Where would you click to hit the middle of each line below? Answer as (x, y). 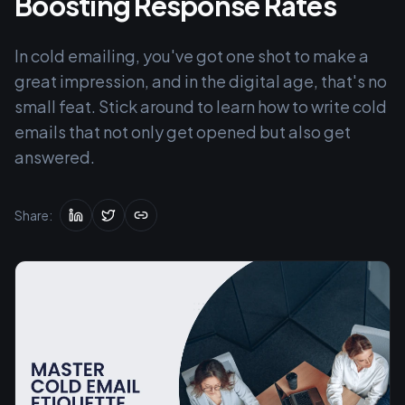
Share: (33, 215)
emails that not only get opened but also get (183, 132)
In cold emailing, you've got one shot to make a (192, 56)
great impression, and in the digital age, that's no (201, 81)
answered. (55, 157)
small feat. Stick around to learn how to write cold (201, 106)
